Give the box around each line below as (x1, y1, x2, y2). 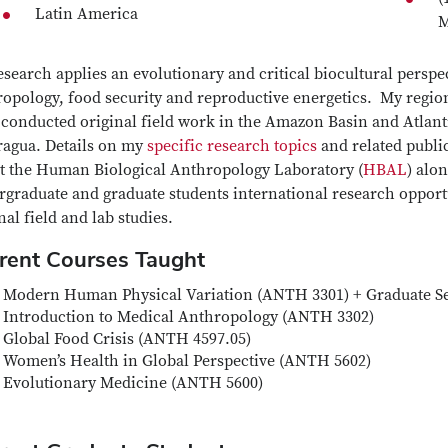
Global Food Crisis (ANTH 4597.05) (3, 329, 252, 350)
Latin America (35, 4, 139, 25)
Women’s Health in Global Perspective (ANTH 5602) (3, 351, 372, 372)
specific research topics (147, 136, 318, 157)
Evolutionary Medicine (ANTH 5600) (3, 373, 264, 394)
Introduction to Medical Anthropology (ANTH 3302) (3, 307, 375, 328)
